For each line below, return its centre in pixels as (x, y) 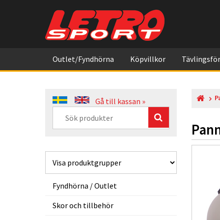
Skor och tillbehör (83, 205)
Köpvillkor (148, 59)
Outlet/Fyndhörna (83, 59)
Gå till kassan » (120, 101)
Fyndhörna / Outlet (85, 186)
